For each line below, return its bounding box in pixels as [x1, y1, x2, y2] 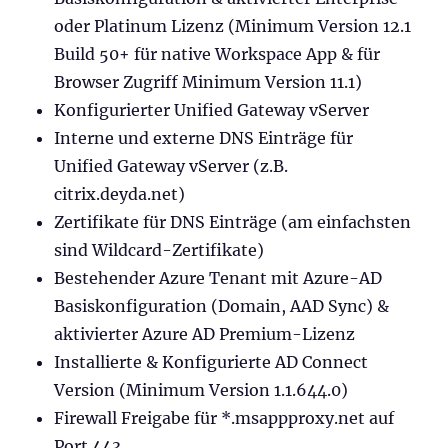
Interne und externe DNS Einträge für [54, 127, 354, 148]
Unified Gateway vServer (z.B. [54, 155, 289, 176]
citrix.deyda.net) [54, 183, 186, 204]
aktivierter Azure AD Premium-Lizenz [54, 323, 356, 344]
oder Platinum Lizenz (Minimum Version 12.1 [54, 15, 412, 36]
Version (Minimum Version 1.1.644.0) [54, 379, 349, 400]
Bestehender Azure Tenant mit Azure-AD [54, 267, 383, 288]
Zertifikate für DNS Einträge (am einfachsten [54, 211, 412, 232]
